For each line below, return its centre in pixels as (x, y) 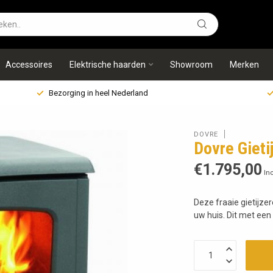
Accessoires (29, 65)
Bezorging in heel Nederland (98, 93)
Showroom (191, 65)
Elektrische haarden (108, 65)
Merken (244, 65)
